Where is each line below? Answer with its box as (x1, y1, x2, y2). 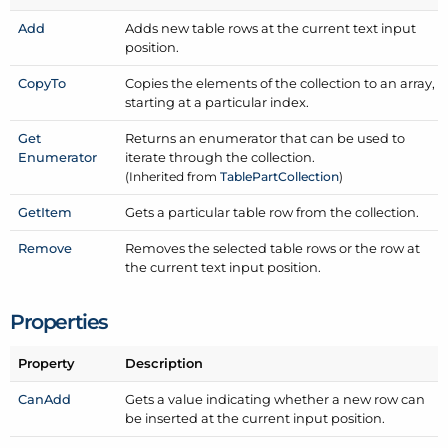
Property (18, 354, 75, 371)
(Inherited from (125, 168, 221, 184)
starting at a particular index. (125, 93, 310, 110)
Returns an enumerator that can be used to (125, 129, 406, 146)
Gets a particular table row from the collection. (125, 203, 420, 220)
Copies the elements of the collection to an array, (125, 74, 436, 91)
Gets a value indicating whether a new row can (125, 390, 426, 407)
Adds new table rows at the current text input (125, 19, 417, 36)
